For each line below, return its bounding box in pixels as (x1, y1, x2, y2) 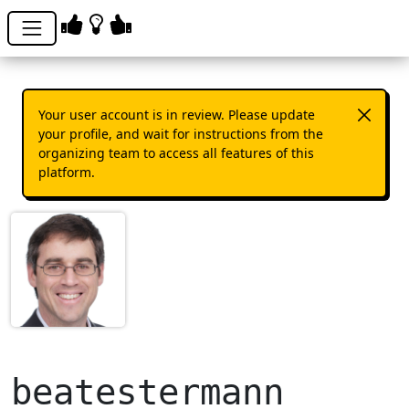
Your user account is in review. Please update (38, 106, 315, 124)
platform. (38, 163, 95, 182)
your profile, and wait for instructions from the (38, 125, 323, 143)
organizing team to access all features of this (38, 144, 314, 163)
